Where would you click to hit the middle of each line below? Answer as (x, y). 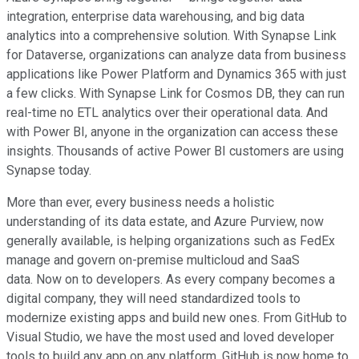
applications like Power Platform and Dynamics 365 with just (176, 75)
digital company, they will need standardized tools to (153, 299)
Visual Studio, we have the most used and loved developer (170, 337)
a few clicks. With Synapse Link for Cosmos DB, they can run (175, 94)
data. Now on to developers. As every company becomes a (171, 280)
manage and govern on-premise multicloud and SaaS (153, 260)
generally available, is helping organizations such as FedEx (171, 241)
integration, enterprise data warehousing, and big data (155, 17)
